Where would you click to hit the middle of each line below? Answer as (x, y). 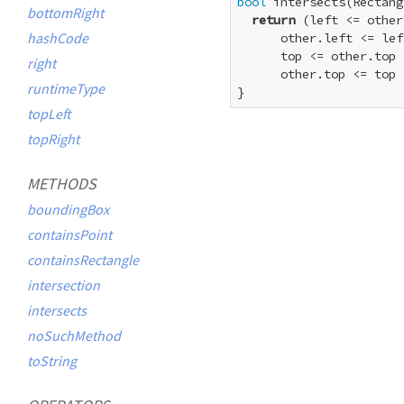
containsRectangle (83, 260)
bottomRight (65, 13)
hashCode (58, 38)
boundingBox (68, 209)
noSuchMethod (74, 335)
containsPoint (69, 234)
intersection (64, 285)
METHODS (62, 184)
